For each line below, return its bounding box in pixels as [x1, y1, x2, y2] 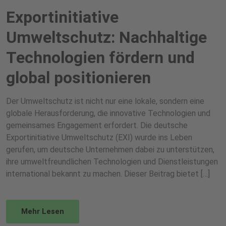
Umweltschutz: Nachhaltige [6, 28, 207, 47]
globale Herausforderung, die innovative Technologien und [6, 108, 210, 118]
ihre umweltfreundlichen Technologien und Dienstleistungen [6, 157, 218, 166]
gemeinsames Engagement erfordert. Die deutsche [6, 121, 188, 130]
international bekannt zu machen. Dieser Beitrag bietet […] [6, 169, 210, 179]
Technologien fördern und [6, 48, 195, 67]
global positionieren [6, 68, 151, 87]
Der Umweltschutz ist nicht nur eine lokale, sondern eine [6, 96, 204, 106]
